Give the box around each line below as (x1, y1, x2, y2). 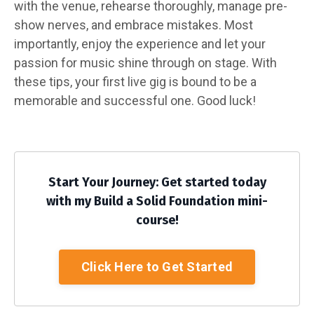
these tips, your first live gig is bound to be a (14, 74, 257, 89)
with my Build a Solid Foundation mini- (46, 193, 268, 209)
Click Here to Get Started (81, 259, 233, 274)
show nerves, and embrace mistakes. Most (14, 17, 253, 32)
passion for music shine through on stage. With (14, 55, 277, 70)
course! (135, 212, 179, 228)
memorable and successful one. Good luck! (14, 93, 256, 108)
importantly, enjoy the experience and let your (14, 36, 266, 51)
